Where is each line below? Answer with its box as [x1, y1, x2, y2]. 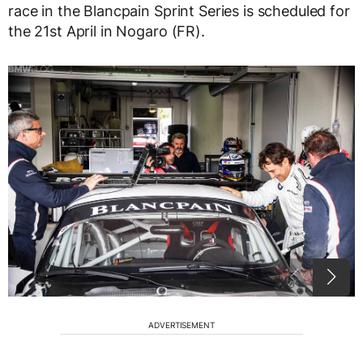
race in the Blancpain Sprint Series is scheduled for [8, 2, 350, 20]
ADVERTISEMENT [148, 320, 215, 331]
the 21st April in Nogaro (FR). [8, 23, 205, 41]
